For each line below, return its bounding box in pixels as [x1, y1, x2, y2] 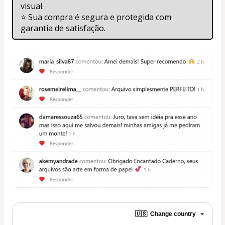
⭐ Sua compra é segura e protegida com [21, 12, 171, 23]
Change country [150, 210, 196, 218]
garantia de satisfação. [21, 23, 105, 34]
